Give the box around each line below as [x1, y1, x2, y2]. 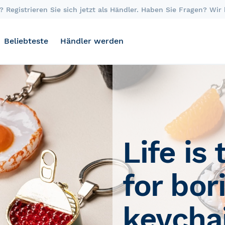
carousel [112, 76, 146, 85]
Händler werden [60, 36, 124, 46]
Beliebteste [4, 36, 48, 46]
